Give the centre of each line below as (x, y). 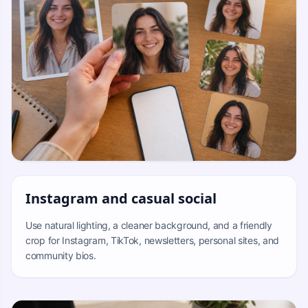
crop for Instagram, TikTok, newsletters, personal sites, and (153, 240)
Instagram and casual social (121, 198)
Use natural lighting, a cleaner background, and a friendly (149, 225)
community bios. (61, 255)
